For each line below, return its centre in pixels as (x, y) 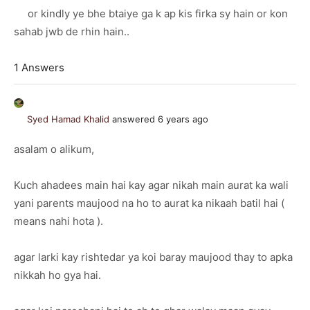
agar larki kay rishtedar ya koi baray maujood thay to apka (153, 257)
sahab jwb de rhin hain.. (72, 31)
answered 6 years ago (159, 119)
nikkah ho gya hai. (57, 275)
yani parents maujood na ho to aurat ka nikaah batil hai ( (149, 203)
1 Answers (39, 67)
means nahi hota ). (58, 221)
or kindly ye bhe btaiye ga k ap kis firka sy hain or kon (151, 13)
